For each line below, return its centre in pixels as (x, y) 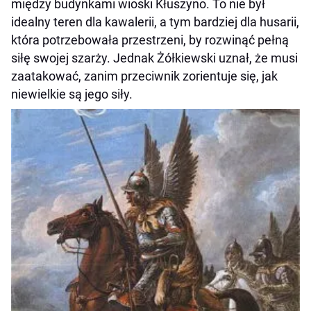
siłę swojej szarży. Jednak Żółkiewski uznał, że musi (154, 58)
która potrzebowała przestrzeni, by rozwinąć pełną (150, 40)
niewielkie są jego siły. (72, 94)
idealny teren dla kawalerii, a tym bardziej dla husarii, (155, 22)
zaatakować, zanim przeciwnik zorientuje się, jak (144, 76)
